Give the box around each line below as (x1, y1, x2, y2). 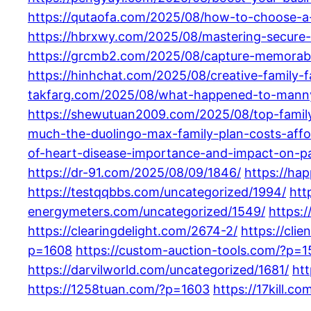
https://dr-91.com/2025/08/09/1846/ (28, 165, 241, 180)
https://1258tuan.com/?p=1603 (28, 281, 210, 296)
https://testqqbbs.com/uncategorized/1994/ (28, 184, 286, 199)
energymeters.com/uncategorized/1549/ (28, 203, 265, 219)
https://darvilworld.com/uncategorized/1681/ (28, 262, 289, 277)
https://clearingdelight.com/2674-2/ (28, 223, 237, 238)
